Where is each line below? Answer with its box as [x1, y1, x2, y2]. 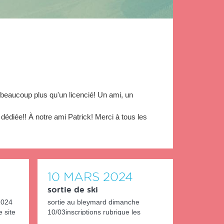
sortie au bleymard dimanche [47, 198, 139, 206]
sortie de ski [47, 186, 98, 194]
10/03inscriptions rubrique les [47, 208, 140, 216]
